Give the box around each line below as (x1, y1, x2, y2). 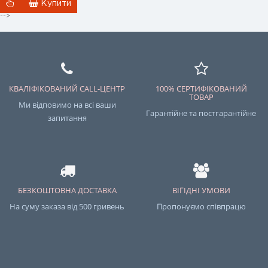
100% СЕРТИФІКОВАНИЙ (155, 83, 247, 94)
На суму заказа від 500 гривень (10, 201, 124, 212)
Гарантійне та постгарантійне (146, 108, 256, 118)
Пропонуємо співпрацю (156, 201, 246, 212)
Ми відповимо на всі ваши (18, 99, 116, 110)
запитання (47, 112, 87, 123)
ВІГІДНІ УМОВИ (172, 185, 230, 196)
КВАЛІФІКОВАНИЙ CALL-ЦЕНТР (9, 83, 125, 94)
